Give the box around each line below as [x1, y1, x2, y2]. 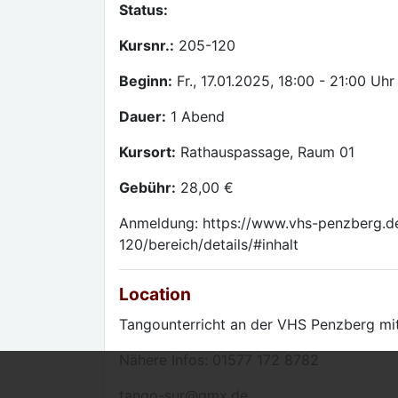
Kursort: [119, 143, 176, 161]
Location [119, 283, 191, 305]
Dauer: [119, 107, 166, 125]
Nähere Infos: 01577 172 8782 [119, 351, 319, 369]
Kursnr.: [119, 36, 174, 54]
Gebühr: [119, 179, 176, 196]
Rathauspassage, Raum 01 [176, 143, 354, 161]
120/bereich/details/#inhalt [119, 235, 298, 253]
